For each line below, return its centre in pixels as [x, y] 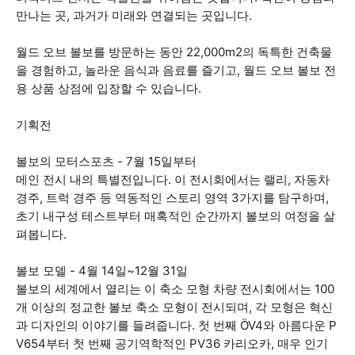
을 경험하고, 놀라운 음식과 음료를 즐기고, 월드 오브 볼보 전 [176, 70]
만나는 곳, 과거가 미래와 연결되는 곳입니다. [134, 15]
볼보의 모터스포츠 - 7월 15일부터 [106, 161]
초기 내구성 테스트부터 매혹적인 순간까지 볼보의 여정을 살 [176, 216]
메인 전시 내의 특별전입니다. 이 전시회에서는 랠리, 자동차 [173, 179]
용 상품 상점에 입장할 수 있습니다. [109, 88]
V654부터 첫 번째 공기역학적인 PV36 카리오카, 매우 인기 [172, 344]
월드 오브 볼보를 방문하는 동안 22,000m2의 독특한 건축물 [174, 52]
